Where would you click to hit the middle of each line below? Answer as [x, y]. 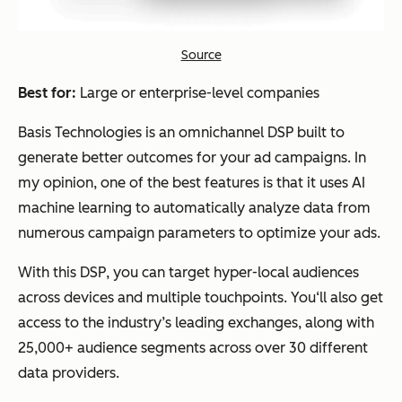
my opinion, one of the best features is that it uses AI [192, 183]
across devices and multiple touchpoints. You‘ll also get [201, 298]
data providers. [69, 373]
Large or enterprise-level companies [198, 93]
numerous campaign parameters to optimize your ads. [199, 233]
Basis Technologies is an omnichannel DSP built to [181, 133]
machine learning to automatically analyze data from [194, 208]
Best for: [47, 93]
